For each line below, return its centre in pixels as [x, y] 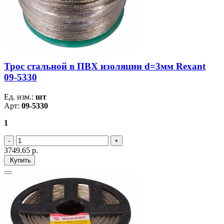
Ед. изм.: [20, 97]
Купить [19, 160]
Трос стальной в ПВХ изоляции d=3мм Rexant [105, 66]
